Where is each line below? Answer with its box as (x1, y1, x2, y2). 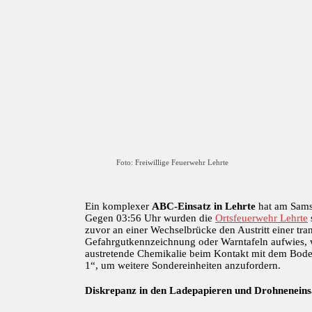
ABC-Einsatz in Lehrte (152, 200, 256, 212)
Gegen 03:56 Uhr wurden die (85, 212, 215, 224)
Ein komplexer (85, 200, 152, 212)
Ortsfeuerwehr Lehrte (215, 212, 308, 224)
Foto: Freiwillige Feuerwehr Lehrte (116, 157, 228, 166)
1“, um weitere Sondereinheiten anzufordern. (85, 259, 281, 271)
